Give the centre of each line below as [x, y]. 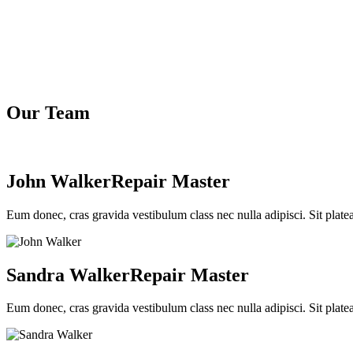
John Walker [59, 181]
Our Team [48, 112]
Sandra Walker [68, 275]
